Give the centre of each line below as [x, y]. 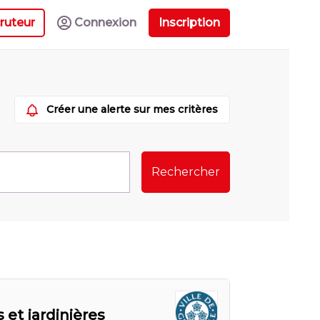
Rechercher [186, 172]
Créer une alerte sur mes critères [132, 109]
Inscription [189, 22]
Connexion [105, 22]
